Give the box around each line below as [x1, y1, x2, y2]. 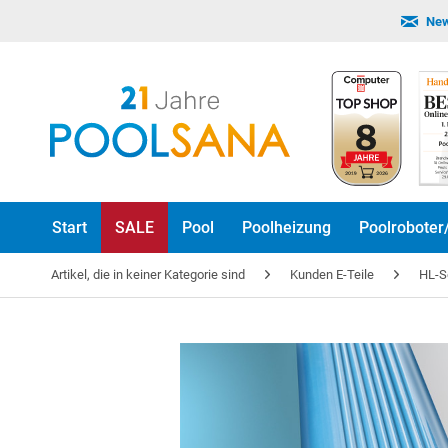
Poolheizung [242, 218, 331, 237]
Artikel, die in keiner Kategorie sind [51, 267, 245, 282]
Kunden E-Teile [290, 267, 374, 282]
